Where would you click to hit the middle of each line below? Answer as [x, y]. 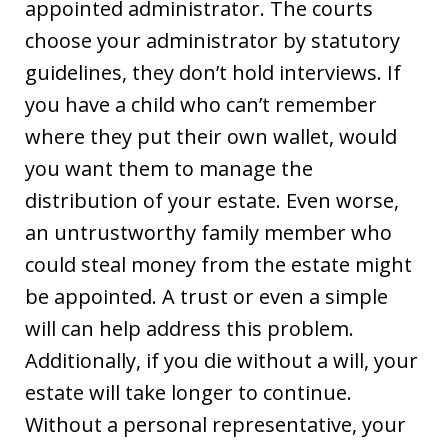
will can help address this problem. [189, 328]
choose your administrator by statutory [212, 40]
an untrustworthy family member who [208, 232]
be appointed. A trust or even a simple [206, 296]
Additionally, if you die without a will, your [221, 360]
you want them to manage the [169, 168]
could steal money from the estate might [218, 264]
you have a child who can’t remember [201, 104]
